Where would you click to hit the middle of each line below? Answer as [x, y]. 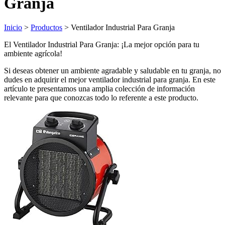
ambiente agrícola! [33, 53]
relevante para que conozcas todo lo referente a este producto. [101, 97]
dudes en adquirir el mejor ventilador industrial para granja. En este [110, 79]
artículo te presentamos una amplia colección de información [99, 88]
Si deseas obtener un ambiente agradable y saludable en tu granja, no [113, 70]
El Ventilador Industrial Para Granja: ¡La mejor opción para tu [102, 44]
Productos [46, 27]
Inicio [13, 27]
